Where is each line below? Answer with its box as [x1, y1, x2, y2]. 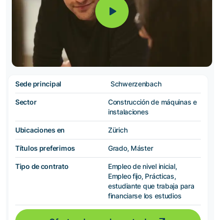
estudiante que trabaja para [108, 181, 194, 190]
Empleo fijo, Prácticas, [108, 171, 176, 180]
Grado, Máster [108, 143, 153, 152]
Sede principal [15, 79, 62, 88]
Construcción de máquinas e [108, 97, 197, 106]
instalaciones [108, 107, 149, 116]
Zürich [108, 125, 128, 134]
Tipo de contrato [15, 162, 69, 170]
